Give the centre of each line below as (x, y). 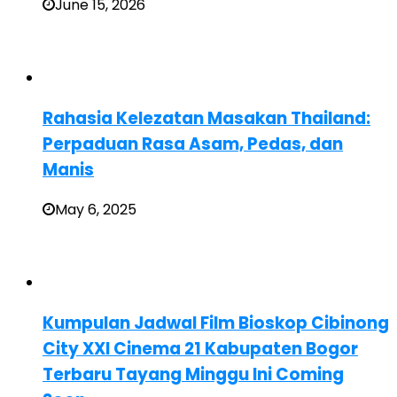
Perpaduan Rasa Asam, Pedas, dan (193, 144)
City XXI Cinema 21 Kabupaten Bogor (200, 348)
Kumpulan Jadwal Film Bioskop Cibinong (216, 323)
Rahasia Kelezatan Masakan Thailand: (206, 118)
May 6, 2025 (96, 210)
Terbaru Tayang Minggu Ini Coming (193, 374)
